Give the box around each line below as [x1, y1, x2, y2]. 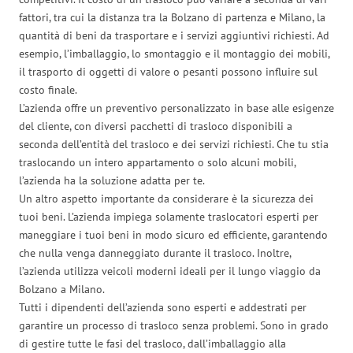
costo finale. [19, 82, 77, 97]
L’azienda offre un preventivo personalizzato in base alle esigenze [19, 100, 334, 115]
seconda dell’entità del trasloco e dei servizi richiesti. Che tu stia [19, 136, 329, 151]
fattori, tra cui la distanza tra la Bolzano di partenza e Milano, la [19, 9, 325, 24]
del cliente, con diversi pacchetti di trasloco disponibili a [19, 118, 292, 133]
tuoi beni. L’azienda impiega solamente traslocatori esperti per [19, 209, 318, 224]
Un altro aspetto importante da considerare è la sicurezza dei [19, 191, 314, 206]
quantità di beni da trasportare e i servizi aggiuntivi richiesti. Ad [19, 28, 329, 43]
